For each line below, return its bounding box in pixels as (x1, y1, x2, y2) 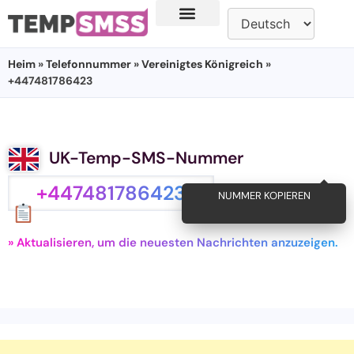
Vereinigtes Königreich (141, 57, 263, 71)
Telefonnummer (46, 57, 131, 71)
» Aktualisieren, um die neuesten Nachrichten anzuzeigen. (8, 235, 338, 251)
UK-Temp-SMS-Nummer (49, 147, 243, 169)
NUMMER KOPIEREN (225, 188, 318, 202)
